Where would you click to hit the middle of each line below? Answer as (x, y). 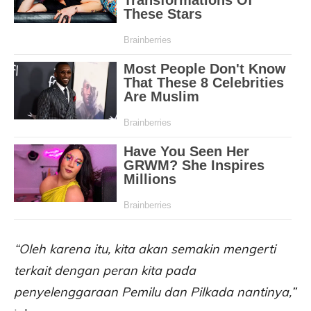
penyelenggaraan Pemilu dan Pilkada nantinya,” (155, 292)
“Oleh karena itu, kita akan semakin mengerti (145, 249)
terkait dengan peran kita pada (105, 270)
